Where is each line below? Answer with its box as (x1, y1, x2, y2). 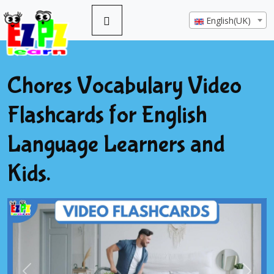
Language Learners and (7, 130, 225, 158)
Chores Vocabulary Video (7, 72, 242, 100)
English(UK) (206, 15, 251, 26)
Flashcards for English (7, 101, 207, 129)
